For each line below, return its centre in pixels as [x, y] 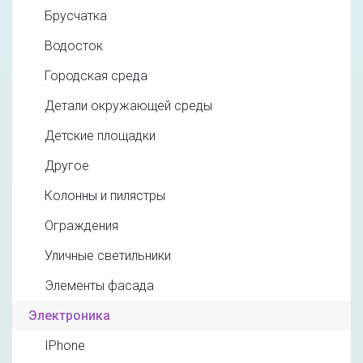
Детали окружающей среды [128, 106]
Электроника [69, 316]
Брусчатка [76, 16]
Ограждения [81, 226]
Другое [67, 166]
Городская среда [96, 76]
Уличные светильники [108, 256]
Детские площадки [100, 136]
